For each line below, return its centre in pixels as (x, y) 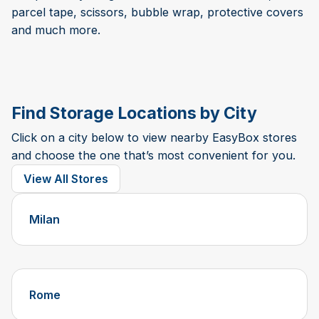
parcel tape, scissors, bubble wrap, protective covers (157, 12)
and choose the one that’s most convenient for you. (153, 156)
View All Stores (66, 179)
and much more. (56, 30)
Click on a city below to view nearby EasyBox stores (154, 138)
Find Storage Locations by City (134, 114)
